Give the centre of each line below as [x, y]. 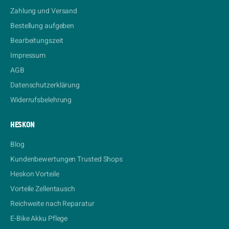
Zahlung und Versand [44, 11]
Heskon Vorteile [35, 174]
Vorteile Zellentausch [43, 189]
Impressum [28, 55]
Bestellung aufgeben [42, 26]
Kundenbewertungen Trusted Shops [67, 159]
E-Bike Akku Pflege [39, 219]
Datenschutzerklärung [45, 85]
